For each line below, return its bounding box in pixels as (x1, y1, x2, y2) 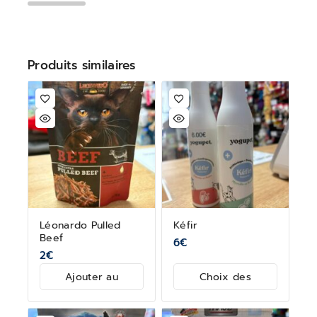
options (206, 288, 245, 304)
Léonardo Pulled (40, 217, 121, 233)
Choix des (200, 270, 251, 285)
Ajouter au (65, 270, 118, 285)
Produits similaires (28, 56, 136, 74)
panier (75, 288, 108, 304)
